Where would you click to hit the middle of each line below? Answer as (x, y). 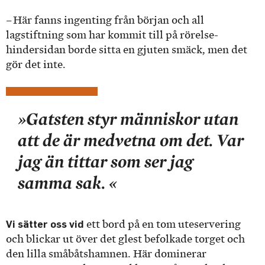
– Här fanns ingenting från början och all (105, 20)
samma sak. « (67, 182)
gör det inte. (37, 64)
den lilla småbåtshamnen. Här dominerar (106, 254)
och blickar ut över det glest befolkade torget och (125, 239)
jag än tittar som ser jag (106, 161)
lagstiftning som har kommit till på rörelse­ (112, 35)
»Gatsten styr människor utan (128, 119)
